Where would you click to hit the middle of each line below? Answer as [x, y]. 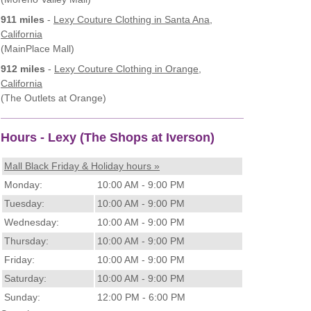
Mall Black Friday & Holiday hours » [82, 166]
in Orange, [177, 68]
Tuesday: [24, 204]
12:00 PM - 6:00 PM [141, 297]
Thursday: [26, 241]
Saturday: [25, 279]
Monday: [23, 185]
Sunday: [22, 297]
